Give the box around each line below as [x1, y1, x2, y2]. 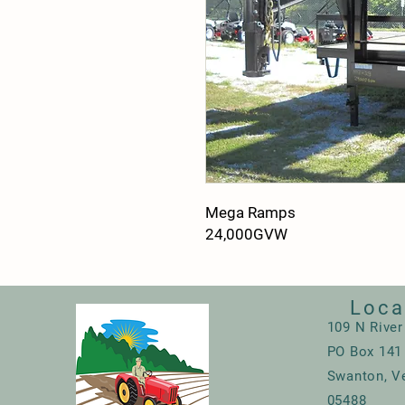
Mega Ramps [205, 203, 296, 221]
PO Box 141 [326, 344, 403, 360]
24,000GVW [205, 225, 287, 243]
